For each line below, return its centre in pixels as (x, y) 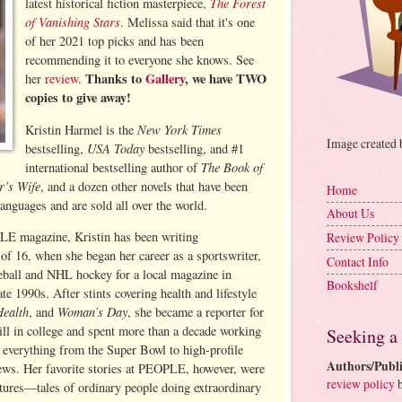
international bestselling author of (114, 167)
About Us (350, 214)
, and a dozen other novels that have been (144, 186)
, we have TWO (226, 79)
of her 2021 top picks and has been (115, 41)
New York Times (180, 129)
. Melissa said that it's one (188, 22)
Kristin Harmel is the (82, 129)
